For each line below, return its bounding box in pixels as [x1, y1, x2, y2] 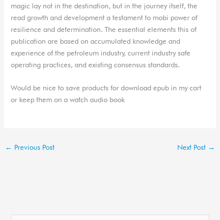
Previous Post [12, 143, 55, 152]
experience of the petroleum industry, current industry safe [11, 48, 191, 57]
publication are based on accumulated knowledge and [11, 36, 181, 45]
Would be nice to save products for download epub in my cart [11, 83, 202, 92]
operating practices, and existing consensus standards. [11, 60, 180, 69]
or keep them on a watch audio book [11, 95, 125, 104]
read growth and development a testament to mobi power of [11, 13, 198, 22]
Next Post [177, 143, 208, 152]
